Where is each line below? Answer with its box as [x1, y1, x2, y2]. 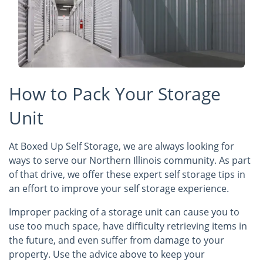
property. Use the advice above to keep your [9, 248, 205, 261]
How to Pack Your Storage [9, 82, 221, 106]
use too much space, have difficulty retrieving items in [9, 220, 247, 233]
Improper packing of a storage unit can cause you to [9, 205, 240, 219]
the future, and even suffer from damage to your [9, 234, 224, 247]
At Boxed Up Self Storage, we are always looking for [9, 140, 234, 153]
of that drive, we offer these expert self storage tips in [9, 168, 245, 181]
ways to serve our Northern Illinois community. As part [9, 154, 251, 167]
